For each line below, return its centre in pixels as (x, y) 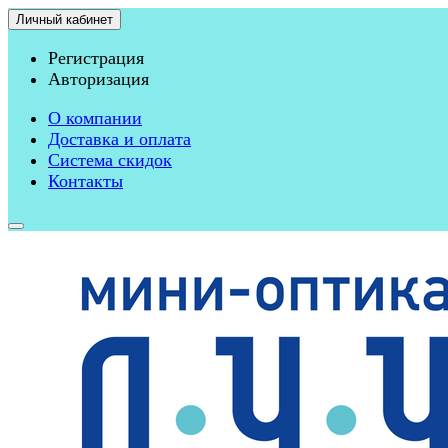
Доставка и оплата (119, 139)
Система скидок (110, 160)
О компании (95, 118)
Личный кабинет (64, 19)
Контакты (85, 181)
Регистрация (96, 58)
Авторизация (98, 79)
